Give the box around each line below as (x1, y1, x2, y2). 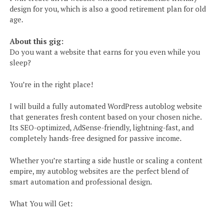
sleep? (10, 58, 31, 68)
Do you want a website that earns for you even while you (10, 47, 200, 57)
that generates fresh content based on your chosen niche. (10, 112, 201, 122)
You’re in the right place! (10, 79, 93, 90)
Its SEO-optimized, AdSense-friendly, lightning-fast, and (10, 123, 194, 133)
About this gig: (10, 36, 63, 46)
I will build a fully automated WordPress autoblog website (10, 101, 202, 111)
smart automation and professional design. (10, 176, 152, 186)
